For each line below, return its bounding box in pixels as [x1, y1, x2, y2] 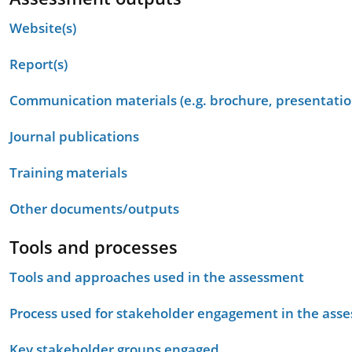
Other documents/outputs [9, 200, 179, 218]
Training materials [9, 163, 127, 181]
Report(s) [9, 55, 68, 73]
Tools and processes [9, 235, 178, 258]
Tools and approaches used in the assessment [9, 268, 304, 286]
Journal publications [9, 127, 139, 145]
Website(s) [9, 19, 76, 37]
